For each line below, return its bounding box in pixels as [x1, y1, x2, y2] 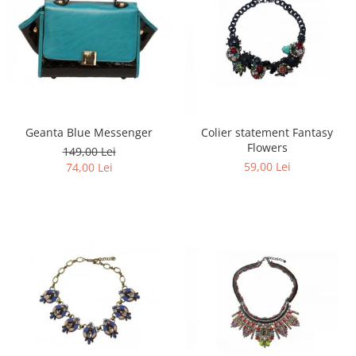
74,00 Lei [65, 160, 113, 176]
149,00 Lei [62, 144, 116, 160]
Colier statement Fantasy [201, 125, 333, 141]
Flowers [246, 140, 288, 156]
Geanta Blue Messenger [25, 125, 153, 141]
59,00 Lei [243, 159, 291, 175]
